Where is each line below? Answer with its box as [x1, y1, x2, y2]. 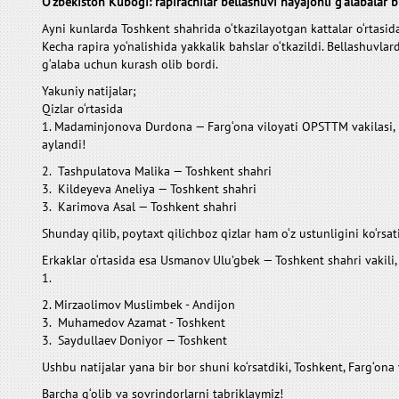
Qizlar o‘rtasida [42, 101, 123, 117]
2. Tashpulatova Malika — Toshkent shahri [42, 163, 272, 179]
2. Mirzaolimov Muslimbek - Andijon [42, 297, 239, 313]
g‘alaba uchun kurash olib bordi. [42, 56, 218, 72]
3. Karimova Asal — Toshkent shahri [42, 199, 237, 215]
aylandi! [42, 136, 89, 152]
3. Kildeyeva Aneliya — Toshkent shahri [42, 181, 256, 197]
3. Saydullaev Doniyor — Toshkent [42, 332, 227, 348]
